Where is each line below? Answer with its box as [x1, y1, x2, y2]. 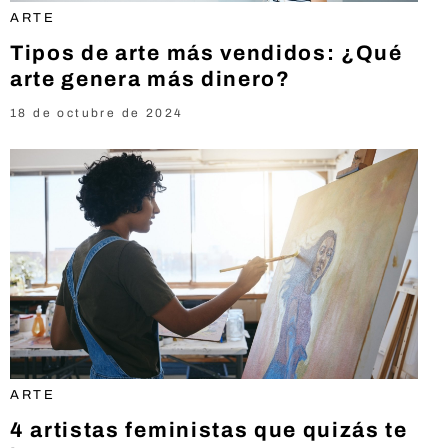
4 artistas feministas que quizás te [10, 418, 408, 441]
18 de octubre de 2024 [10, 106, 184, 120]
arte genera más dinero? [10, 68, 291, 90]
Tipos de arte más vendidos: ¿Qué [10, 42, 403, 64]
